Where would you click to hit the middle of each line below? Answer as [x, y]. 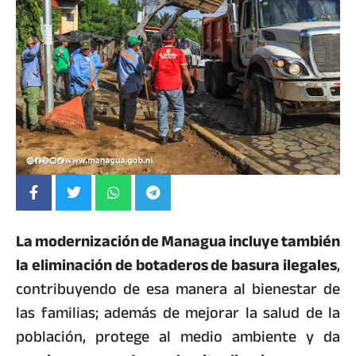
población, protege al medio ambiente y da [178, 337]
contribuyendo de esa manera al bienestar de [178, 289]
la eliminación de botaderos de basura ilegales [176, 265]
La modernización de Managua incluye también [178, 242]
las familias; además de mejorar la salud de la [178, 313]
